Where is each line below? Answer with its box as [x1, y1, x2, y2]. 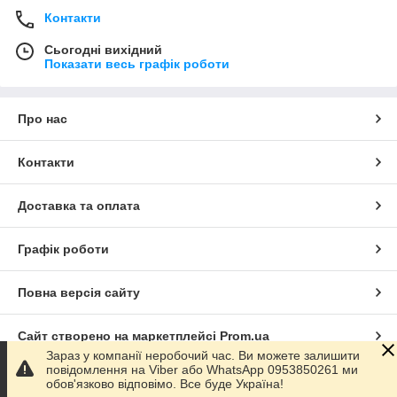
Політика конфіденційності [18, 371, 186, 386]
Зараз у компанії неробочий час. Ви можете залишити [46, 348, 360, 362]
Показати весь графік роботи [44, 56, 230, 71]
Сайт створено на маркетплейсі [18, 328, 220, 343]
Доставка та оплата [18, 198, 140, 213]
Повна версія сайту [18, 284, 140, 300]
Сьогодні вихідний [44, 42, 162, 57]
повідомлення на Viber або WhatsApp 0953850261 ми [46, 362, 358, 377]
